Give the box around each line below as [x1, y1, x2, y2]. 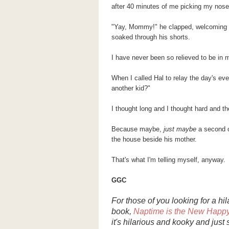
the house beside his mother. [111, 135, 199, 143]
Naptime [133, 207, 164, 216]
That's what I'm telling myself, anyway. [111, 156, 227, 164]
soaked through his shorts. [111, 33, 192, 41]
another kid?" [111, 84, 150, 92]
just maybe [161, 125, 196, 133]
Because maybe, [111, 125, 162, 133]
